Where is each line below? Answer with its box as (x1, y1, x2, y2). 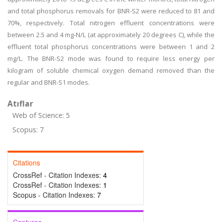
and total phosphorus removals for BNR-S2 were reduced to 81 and (7, 6, 215, 15)
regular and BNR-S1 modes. (7, 78, 90, 87)
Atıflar (7, 98, 33, 109)
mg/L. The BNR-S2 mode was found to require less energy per (7, 54, 215, 63)
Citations (13, 158, 40, 167)
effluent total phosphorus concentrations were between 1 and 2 (7, 42, 215, 51)
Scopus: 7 (12, 125, 44, 134)
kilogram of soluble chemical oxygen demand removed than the (7, 66, 215, 75)
